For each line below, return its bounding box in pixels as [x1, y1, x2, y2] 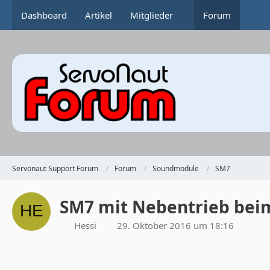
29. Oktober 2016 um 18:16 [117, 219, 234, 232]
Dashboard [21, 9, 67, 21]
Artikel [85, 9, 112, 21]
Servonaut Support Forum [12, 163, 98, 174]
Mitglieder [130, 9, 173, 21]
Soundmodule [152, 163, 199, 174]
